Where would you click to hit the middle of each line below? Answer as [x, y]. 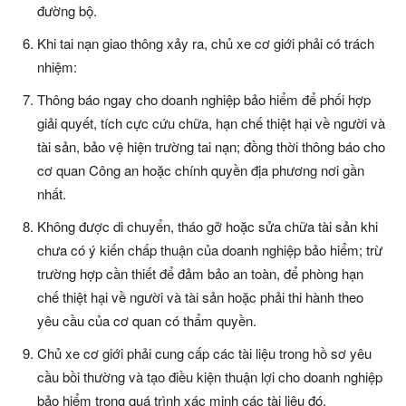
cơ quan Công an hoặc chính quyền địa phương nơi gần [201, 170]
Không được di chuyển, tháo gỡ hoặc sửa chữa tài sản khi [208, 227]
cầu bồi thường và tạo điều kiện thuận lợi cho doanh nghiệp [210, 377]
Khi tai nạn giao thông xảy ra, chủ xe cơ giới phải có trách [206, 43]
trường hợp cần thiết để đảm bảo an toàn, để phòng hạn [200, 274]
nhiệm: [57, 67]
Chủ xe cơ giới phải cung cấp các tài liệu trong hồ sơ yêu [204, 353]
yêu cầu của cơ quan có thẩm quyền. [147, 321]
